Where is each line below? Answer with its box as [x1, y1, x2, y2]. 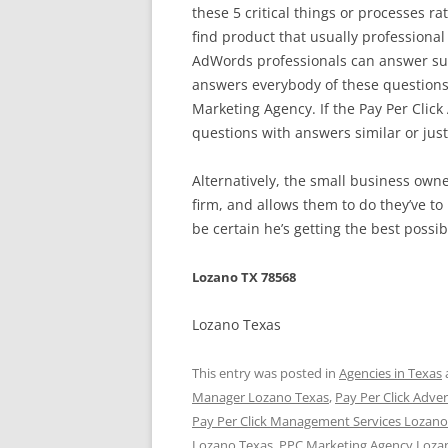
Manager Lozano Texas [192, 388, 329, 406]
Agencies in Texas [339, 364, 442, 382]
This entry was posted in [192, 364, 339, 382]
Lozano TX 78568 [192, 268, 296, 286]
